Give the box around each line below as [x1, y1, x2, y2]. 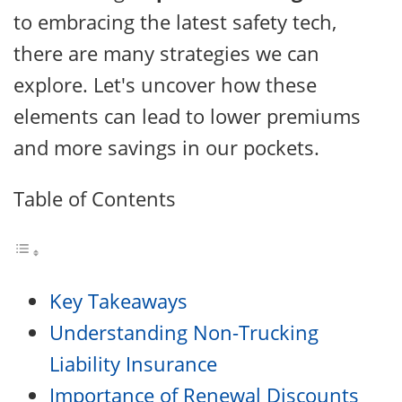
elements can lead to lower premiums [13, 102, 361, 129]
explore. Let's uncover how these [13, 71, 317, 98]
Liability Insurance [49, 350, 217, 377]
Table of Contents [13, 185, 176, 212]
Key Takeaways [49, 287, 188, 314]
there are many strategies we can [13, 39, 319, 66]
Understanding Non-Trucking [49, 319, 319, 345]
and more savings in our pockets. [13, 134, 319, 161]
